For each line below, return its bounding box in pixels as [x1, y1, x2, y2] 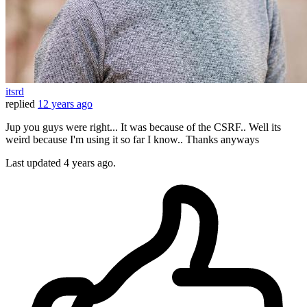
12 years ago [38, 98, 93, 110]
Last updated [5, 157, 64, 169]
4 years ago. [64, 157, 116, 169]
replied [5, 98, 35, 110]
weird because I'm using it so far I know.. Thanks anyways [5, 134, 259, 146]
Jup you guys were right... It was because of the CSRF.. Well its [5, 121, 281, 134]
